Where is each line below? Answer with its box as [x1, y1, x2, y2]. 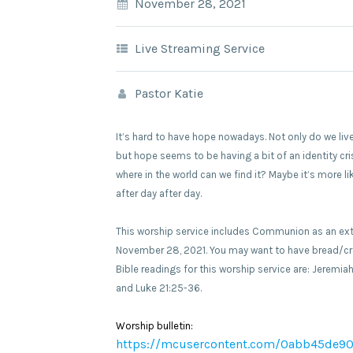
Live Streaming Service [135, 40, 265, 56]
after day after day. [116, 187, 202, 199]
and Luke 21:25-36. [116, 281, 202, 294]
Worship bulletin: [116, 319, 193, 332]
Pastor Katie [135, 85, 203, 101]
